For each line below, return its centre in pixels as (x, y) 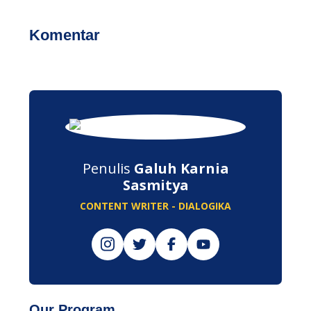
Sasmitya (155, 185)
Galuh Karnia (181, 168)
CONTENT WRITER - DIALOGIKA (155, 205)
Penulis (108, 168)
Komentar (65, 35)
